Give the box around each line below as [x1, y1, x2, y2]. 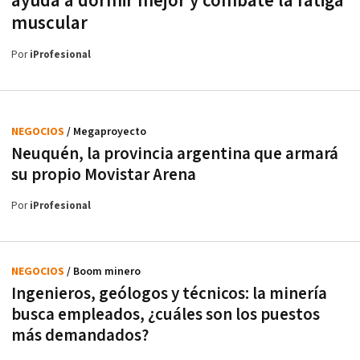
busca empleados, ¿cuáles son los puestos [11, 303, 320, 325]
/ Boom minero [67, 264, 141, 279]
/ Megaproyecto [67, 124, 146, 139]
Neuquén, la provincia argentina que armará [11, 142, 338, 165]
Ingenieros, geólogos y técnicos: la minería [11, 282, 327, 305]
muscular [11, 10, 88, 35]
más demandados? [11, 324, 149, 346]
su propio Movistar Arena [11, 163, 196, 186]
